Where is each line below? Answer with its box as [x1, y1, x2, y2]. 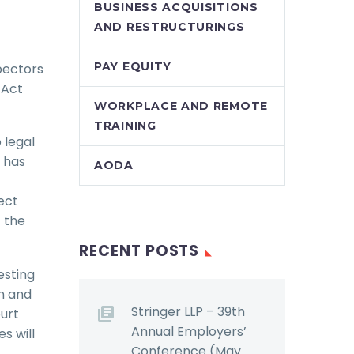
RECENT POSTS [79, 240, 200, 262]
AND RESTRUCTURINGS [94, 20, 245, 34]
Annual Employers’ [131, 322, 247, 341]
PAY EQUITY [94, 59, 171, 73]
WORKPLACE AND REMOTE [94, 99, 268, 113]
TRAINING [94, 119, 156, 133]
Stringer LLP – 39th [131, 303, 245, 321]
